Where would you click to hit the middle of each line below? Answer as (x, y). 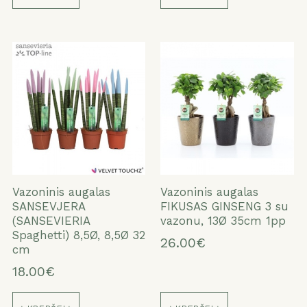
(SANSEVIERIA (51, 220)
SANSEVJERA (48, 206)
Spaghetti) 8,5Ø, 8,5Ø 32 (78, 235)
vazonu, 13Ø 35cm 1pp (223, 220)
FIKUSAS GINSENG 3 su (225, 206)
